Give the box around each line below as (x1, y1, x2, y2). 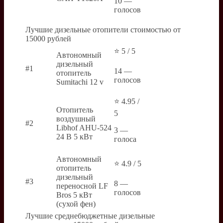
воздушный (56, 114, 96, 123)
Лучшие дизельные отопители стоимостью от (25, 25, 181, 34)
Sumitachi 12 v (56, 78, 104, 86)
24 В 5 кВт (56, 132, 93, 141)
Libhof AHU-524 (56, 123, 111, 132)
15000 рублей (25, 34, 71, 43)
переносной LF (56, 182, 108, 190)
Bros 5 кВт (56, 191, 92, 199)
